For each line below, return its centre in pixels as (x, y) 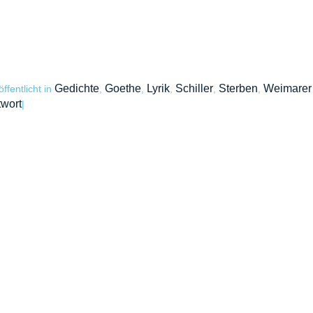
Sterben (238, 88)
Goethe (123, 88)
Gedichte (77, 88)
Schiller (194, 88)
